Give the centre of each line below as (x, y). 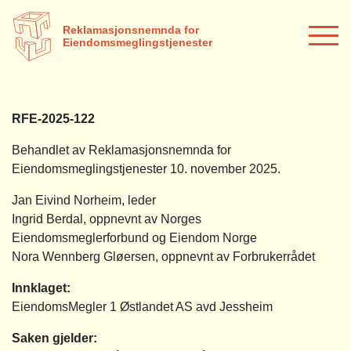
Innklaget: (41, 288)
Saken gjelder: (54, 338)
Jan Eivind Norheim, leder (84, 200)
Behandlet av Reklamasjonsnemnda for (121, 150)
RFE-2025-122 (53, 118)
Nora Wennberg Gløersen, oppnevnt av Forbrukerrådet (163, 256)
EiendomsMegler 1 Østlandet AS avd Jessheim (142, 306)
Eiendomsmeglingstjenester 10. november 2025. (146, 168)
